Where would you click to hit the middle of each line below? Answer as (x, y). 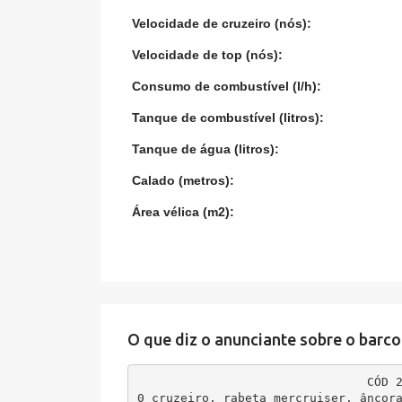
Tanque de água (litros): (206, 149)
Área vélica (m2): (184, 212)
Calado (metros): (184, 180)
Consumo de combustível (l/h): (227, 86)
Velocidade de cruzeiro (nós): (222, 23)
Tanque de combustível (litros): (228, 118)
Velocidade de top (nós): (208, 55)
